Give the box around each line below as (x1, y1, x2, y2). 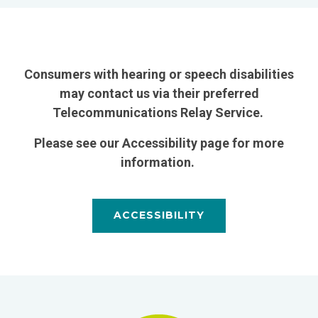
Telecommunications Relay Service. (52, 104, 266, 120)
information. (121, 154, 197, 170)
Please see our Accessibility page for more (34, 135, 284, 150)
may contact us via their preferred (59, 85, 259, 101)
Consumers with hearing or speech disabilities (24, 66, 294, 82)
